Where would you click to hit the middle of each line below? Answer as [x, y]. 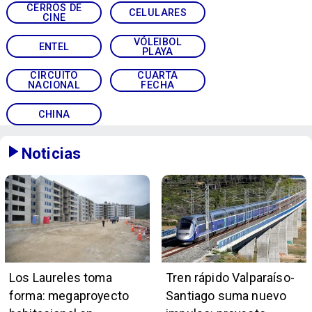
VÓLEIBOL [158, 41]
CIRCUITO [54, 76]
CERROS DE [54, 8]
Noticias [51, 153]
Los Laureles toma [60, 277]
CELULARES [158, 13]
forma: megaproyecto [69, 295]
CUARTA [158, 76]
